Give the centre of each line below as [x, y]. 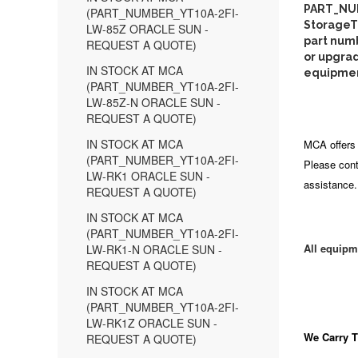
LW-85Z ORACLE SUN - [147, 29]
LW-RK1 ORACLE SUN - [148, 176]
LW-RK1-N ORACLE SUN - [154, 249]
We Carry [327, 337]
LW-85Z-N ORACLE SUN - [153, 102]
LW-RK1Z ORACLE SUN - [152, 323]
